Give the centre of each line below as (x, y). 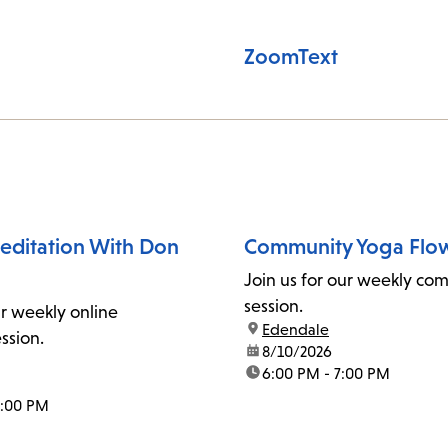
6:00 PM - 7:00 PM (326, 374)
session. (273, 306)
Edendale (295, 330)
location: (273, 330)
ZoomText (291, 57)
